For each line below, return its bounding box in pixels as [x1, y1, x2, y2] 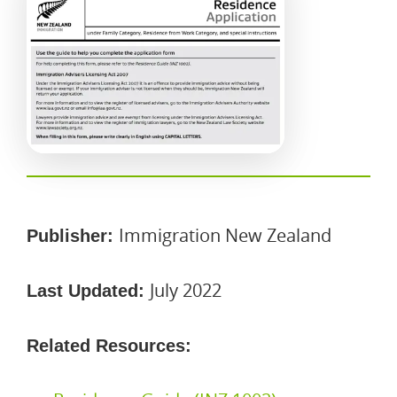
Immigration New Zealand [119, 223, 331, 247]
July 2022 [150, 278, 222, 302]
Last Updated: [27, 281, 150, 300]
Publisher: [27, 226, 119, 245]
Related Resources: [27, 336, 191, 355]
